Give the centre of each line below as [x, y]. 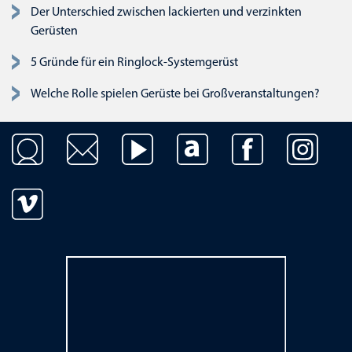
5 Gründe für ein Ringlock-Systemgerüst [134, 62]
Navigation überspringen [77, 142]
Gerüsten [54, 31]
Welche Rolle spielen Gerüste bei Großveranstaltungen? [175, 94]
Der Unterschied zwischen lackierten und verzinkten [166, 12]
